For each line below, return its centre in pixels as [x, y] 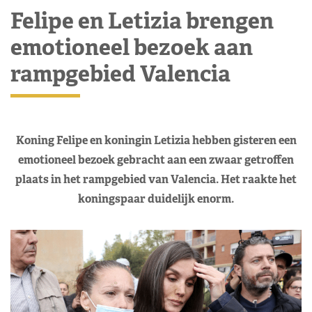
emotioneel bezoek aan [132, 47]
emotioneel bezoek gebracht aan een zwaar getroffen [156, 159]
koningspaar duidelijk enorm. [156, 198]
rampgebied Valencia [120, 73]
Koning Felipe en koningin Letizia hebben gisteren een [156, 140]
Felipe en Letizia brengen [142, 20]
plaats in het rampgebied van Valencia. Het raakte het [156, 179]
